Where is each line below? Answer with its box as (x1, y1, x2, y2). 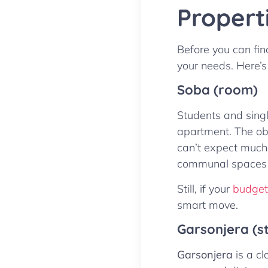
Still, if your (177, 181, 233, 196)
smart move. (177, 197, 238, 212)
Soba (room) (177, 81, 258, 99)
